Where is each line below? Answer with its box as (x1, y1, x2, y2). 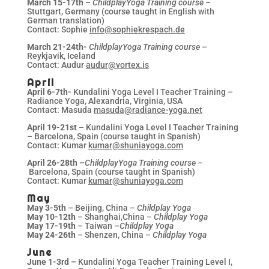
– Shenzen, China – (75, 229, 153, 240)
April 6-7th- (26, 86, 71, 97)
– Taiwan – (75, 220, 119, 231)
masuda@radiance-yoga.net (93, 104, 202, 115)
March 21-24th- (26, 41, 87, 52)
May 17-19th (26, 220, 76, 231)
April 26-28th (26, 157, 77, 168)
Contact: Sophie (26, 24, 89, 34)
